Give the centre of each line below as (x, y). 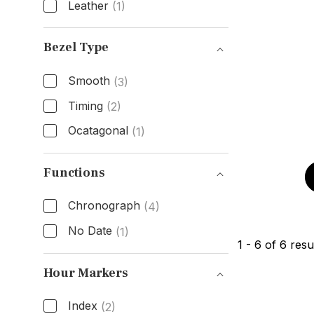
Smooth (89, 80)
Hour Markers (86, 273)
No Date (90, 231)
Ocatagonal (98, 131)
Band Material (98, 31)
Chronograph (104, 206)
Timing (85, 105)
